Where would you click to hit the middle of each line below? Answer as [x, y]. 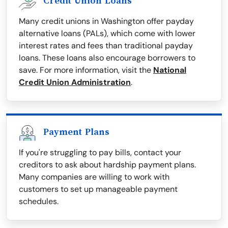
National [170, 70]
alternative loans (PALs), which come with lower [107, 34]
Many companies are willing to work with [94, 177]
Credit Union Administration [75, 82]
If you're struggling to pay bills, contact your [100, 153]
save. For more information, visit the [86, 70]
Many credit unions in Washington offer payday [106, 21]
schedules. [39, 202]
